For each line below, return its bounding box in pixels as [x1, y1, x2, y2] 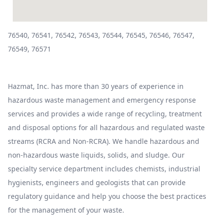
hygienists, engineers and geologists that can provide [8, 178, 186, 187]
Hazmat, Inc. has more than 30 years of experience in [8, 82, 184, 91]
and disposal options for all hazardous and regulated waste [8, 123, 205, 132]
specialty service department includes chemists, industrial [8, 164, 200, 173]
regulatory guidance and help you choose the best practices [8, 192, 206, 201]
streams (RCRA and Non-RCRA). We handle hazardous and [8, 137, 199, 146]
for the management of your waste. [8, 205, 124, 215]
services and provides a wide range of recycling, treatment [8, 109, 202, 118]
